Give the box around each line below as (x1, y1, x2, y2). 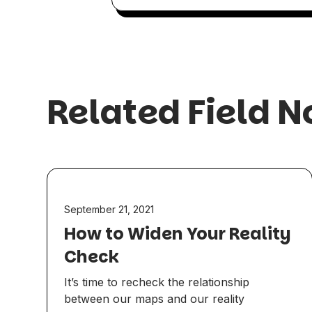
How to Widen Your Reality (64, 222, 291, 246)
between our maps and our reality (64, 292, 245, 306)
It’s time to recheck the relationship (64, 275, 250, 290)
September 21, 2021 (64, 203, 155, 216)
